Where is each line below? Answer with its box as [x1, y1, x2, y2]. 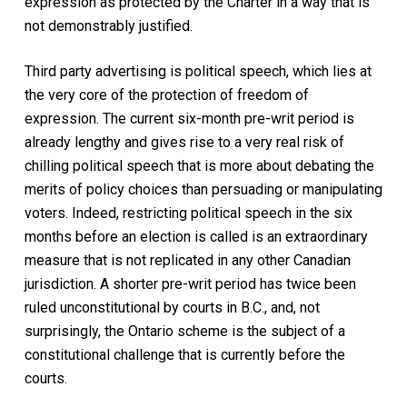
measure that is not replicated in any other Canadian [24, 251, 351, 269]
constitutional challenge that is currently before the [24, 345, 345, 363]
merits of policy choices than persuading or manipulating [24, 180, 382, 198]
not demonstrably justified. [24, 16, 193, 35]
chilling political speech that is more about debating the [24, 156, 374, 174]
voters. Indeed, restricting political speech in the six [24, 203, 352, 222]
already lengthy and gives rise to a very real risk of [24, 133, 344, 151]
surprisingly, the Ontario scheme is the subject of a [24, 322, 345, 340]
